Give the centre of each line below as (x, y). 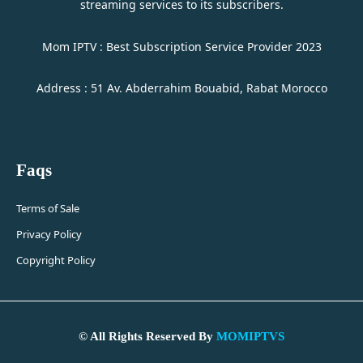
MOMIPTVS (250, 336)
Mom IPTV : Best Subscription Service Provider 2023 (181, 46)
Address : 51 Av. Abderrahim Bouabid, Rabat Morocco (181, 88)
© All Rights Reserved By (147, 336)
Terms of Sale (48, 208)
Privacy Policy (49, 234)
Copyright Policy (56, 260)
